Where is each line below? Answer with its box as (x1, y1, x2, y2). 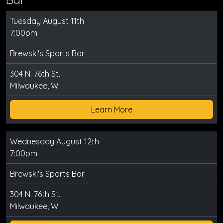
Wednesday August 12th (10, 136, 99, 146)
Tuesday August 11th (10, 16, 84, 26)
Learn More (91, 105, 132, 114)
